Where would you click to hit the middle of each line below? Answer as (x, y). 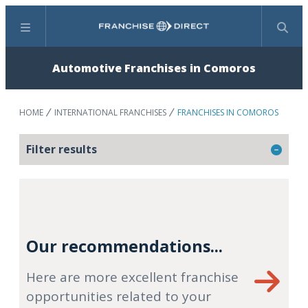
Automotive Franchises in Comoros (154, 68)
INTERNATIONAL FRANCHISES (110, 112)
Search (170, 33)
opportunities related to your (119, 296)
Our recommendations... (124, 246)
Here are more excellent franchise (132, 277)
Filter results (62, 149)
